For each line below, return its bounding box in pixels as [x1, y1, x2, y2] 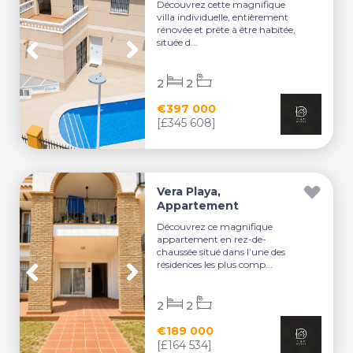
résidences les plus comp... [157, 258, 273, 270]
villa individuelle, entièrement [157, 11, 289, 23]
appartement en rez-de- [157, 233, 267, 245]
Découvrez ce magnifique [157, 221, 273, 232]
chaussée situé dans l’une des [157, 246, 286, 258]
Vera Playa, [157, 184, 221, 199]
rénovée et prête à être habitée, [157, 24, 296, 35]
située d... [157, 36, 199, 48]
